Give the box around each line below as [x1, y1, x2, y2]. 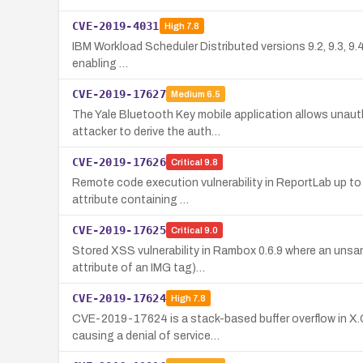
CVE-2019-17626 [72, 155, 166, 169]
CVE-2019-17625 [72, 223, 166, 237]
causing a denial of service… [72, 329, 220, 342]
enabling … [72, 57, 128, 70]
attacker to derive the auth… [72, 125, 220, 138]
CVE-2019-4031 [72, 19, 160, 32]
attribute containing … [72, 193, 189, 206]
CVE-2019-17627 [72, 87, 166, 100]
